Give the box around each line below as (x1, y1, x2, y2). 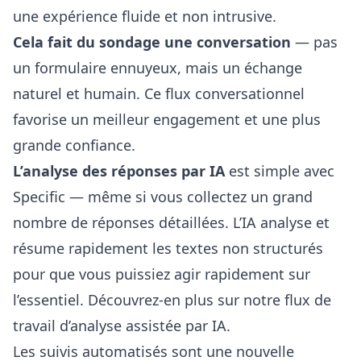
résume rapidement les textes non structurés (13, 239, 323, 258)
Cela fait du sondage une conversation (13, 32, 291, 52)
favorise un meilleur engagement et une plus (13, 110, 321, 129)
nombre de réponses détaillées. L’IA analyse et (13, 213, 330, 232)
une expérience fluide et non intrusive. (13, 6, 276, 26)
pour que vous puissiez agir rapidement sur (13, 264, 310, 284)
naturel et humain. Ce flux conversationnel (13, 84, 305, 103)
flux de (284, 290, 331, 309)
